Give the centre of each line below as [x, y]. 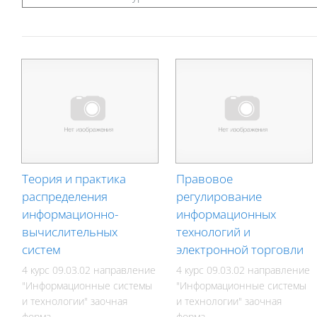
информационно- [70, 214]
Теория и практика [74, 178]
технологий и [214, 231]
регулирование [219, 196]
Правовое [205, 178]
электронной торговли [240, 249]
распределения [65, 196]
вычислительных [70, 231]
